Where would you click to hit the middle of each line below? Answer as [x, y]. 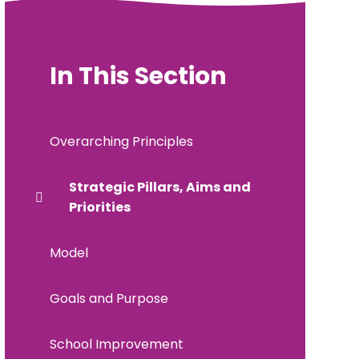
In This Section [138, 76]
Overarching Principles [121, 141]
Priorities [99, 207]
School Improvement [116, 344]
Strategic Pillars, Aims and [159, 187]
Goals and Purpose [109, 298]
